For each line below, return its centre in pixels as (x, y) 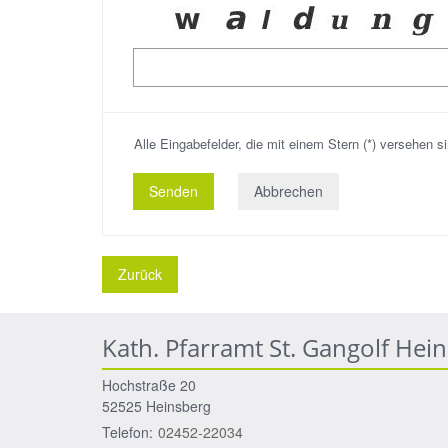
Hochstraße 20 (149, 385)
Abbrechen (288, 191)
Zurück (140, 274)
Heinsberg (178, 406)
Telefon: (127, 432)
